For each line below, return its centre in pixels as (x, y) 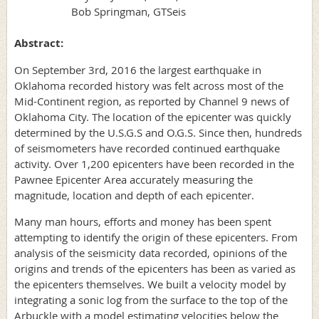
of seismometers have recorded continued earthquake (147, 148)
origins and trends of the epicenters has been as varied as (155, 269)
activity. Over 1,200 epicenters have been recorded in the (154, 164)
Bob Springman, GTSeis (100, 12)
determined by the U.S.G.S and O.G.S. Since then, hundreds (158, 133)
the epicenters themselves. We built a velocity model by (150, 284)
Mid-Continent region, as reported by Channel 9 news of (152, 101)
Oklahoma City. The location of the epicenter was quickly (153, 117)
